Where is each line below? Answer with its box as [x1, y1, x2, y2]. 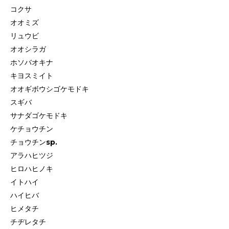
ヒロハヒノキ [10, 164, 53, 173]
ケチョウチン [10, 124, 53, 133]
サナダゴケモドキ [10, 111, 67, 120]
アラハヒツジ [10, 151, 53, 160]
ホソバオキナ [10, 58, 53, 67]
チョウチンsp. [10, 138, 57, 147]
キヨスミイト [10, 71, 53, 80]
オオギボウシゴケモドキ [10, 84, 89, 94]
